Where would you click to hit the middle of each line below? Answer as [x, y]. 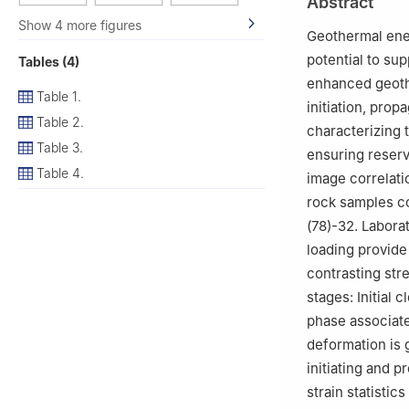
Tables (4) [49, 61]
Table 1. [59, 96]
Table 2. [60, 121]
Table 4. [60, 173]
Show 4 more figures [80, 25]
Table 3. [60, 147]
